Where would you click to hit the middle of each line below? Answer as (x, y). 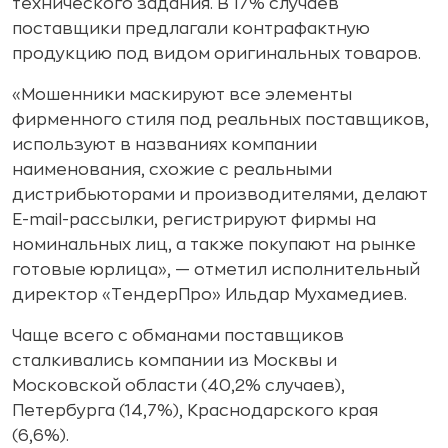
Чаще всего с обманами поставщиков (178, 336)
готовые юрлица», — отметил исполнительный (216, 270)
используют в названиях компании (164, 145)
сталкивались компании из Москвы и (174, 361)
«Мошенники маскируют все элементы (182, 95)
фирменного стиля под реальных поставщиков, (220, 120)
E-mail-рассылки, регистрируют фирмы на (194, 220)
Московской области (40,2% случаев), (178, 386)
